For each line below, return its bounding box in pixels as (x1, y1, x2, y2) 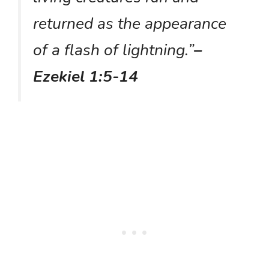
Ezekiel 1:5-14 (33, 65, 138, 87)
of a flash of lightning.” (33, 38, 194, 61)
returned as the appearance (33, 12, 226, 34)
